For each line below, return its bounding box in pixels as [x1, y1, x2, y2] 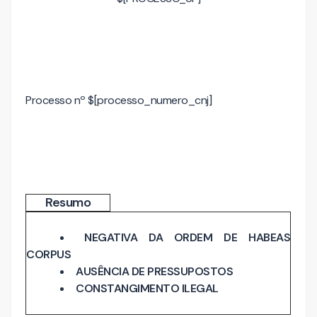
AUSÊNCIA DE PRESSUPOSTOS [76, 264, 233, 279]
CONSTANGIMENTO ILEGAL [76, 281, 219, 296]
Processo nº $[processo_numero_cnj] [25, 93, 212, 108]
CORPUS [26, 247, 71, 262]
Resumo [45, 194, 91, 211]
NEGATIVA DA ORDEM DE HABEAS [84, 230, 291, 245]
